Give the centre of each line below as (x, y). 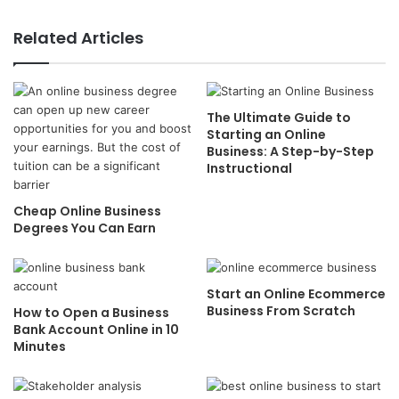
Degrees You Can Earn (85, 228)
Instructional (249, 168)
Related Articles (78, 38)
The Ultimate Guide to (279, 118)
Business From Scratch (281, 311)
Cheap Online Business (87, 211)
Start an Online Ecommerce (296, 294)
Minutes (40, 346)
